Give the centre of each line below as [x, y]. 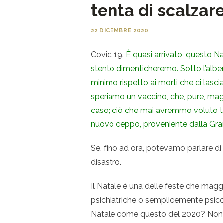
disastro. [106, 162]
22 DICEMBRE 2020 [120, 30]
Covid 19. [108, 54]
